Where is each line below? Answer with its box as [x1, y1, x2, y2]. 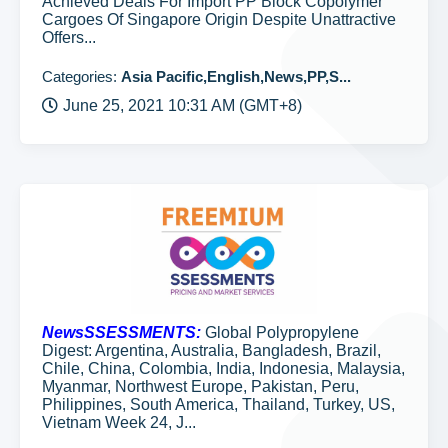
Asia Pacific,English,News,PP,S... [121, 68, 351, 85]
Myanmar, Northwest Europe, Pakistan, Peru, [42, 378, 359, 395]
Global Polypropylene [201, 324, 359, 341]
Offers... [42, 29, 96, 46]
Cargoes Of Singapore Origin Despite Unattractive [42, 11, 396, 28]
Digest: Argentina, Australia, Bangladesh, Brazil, [42, 342, 381, 359]
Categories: [42, 68, 121, 85]
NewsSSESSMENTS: [42, 324, 201, 341]
